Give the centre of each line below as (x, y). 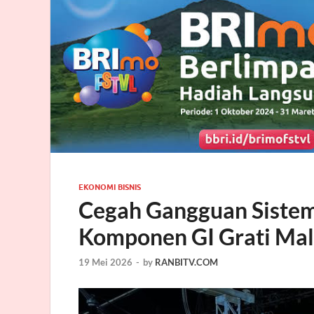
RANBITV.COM (186, 262)
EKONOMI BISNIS (110, 187)
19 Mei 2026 (105, 262)
